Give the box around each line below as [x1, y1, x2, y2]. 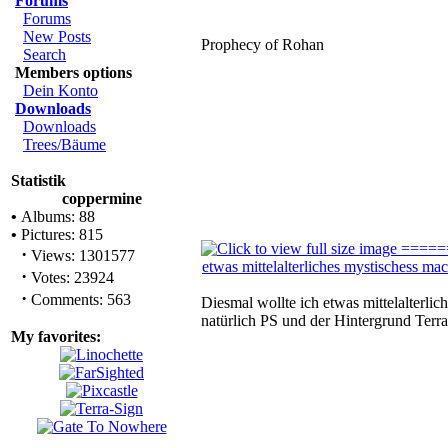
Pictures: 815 [17, 226, 103, 243]
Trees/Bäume [23, 136, 106, 153]
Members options [15, 64, 132, 81]
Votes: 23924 [27, 269, 114, 286]
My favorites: [11, 328, 101, 345]
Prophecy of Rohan [201, 36, 324, 53]
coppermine [61, 190, 142, 207]
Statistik [11, 172, 66, 189]
